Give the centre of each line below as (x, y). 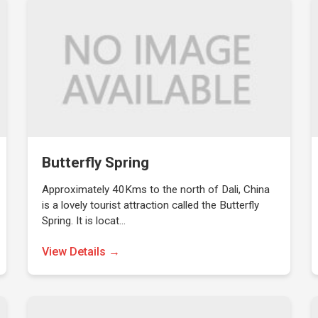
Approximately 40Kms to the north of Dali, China (156, 190)
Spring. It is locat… (84, 221)
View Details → (81, 252)
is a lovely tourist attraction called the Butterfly (151, 205)
